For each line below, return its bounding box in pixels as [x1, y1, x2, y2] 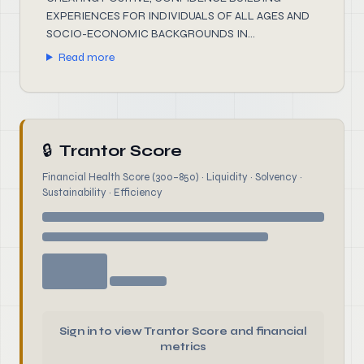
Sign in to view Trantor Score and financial [59, 325, 307, 338]
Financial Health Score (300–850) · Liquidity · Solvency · [42, 171, 302, 184]
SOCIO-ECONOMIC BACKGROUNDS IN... [46, 27, 255, 41]
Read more [58, 50, 115, 64]
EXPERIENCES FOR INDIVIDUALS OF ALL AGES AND [46, 9, 310, 23]
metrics [160, 340, 206, 353]
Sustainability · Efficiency [42, 186, 162, 199]
